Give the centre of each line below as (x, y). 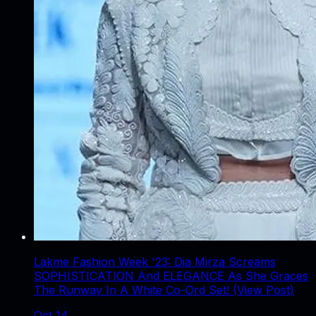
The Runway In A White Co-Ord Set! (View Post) (164, 290)
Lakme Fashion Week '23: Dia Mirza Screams (155, 262)
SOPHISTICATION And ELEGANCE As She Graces (171, 276)
